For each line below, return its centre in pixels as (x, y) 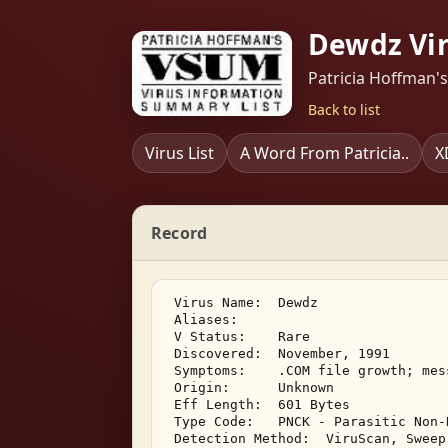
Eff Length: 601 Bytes (262, 404)
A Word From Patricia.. (324, 153)
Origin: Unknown (254, 387)
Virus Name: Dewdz (246, 302)
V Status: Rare (242, 336)
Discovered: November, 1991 (282, 353)
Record (179, 233)
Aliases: (218, 319)
